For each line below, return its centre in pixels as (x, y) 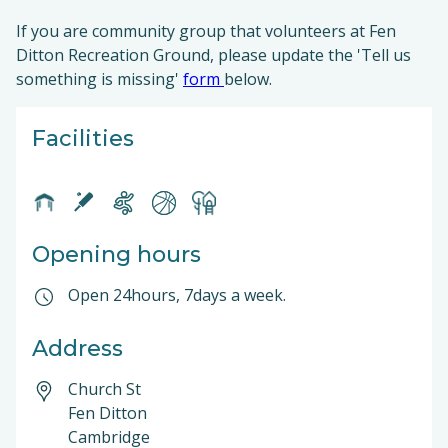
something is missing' (99, 79)
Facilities (83, 138)
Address (77, 348)
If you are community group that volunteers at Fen (206, 31)
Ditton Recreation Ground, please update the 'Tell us (213, 55)
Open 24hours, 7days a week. (177, 295)
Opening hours (116, 254)
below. (250, 79)
